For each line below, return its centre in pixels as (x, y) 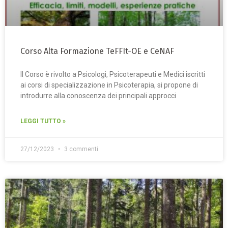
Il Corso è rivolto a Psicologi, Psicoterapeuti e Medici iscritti (113, 75)
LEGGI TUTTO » (43, 121)
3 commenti (80, 149)
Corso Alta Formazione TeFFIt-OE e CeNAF (97, 51)
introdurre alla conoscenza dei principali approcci (98, 96)
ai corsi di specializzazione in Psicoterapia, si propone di (109, 85)
